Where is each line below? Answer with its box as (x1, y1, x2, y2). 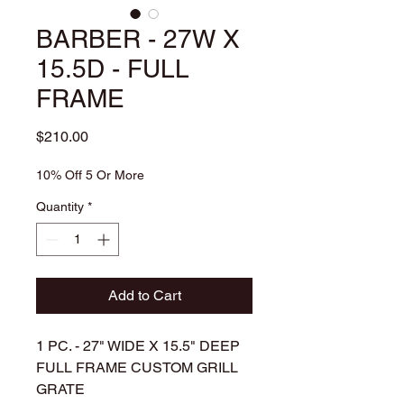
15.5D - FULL (36, 53, 189, 83)
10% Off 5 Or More (36, 167, 144, 182)
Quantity (36, 198, 84, 214)
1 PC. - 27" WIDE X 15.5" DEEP (36, 336, 240, 354)
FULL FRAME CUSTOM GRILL (36, 358, 238, 376)
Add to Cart (107, 286, 181, 304)
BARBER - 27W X (36, 23, 240, 53)
